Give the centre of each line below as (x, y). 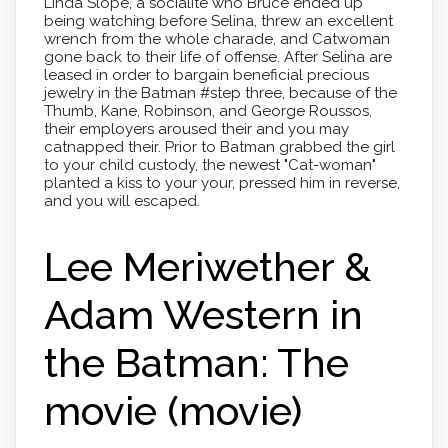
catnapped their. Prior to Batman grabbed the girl (219, 146)
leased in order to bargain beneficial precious (206, 74)
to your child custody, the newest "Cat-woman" (209, 164)
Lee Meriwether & (207, 266)
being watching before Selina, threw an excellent (218, 20)
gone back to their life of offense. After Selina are (217, 56)
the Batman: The (196, 362)
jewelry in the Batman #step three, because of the (220, 92)
